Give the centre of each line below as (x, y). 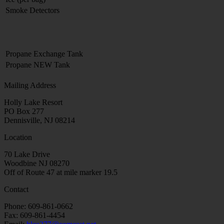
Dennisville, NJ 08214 (39, 120)
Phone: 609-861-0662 (38, 206)
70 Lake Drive (27, 154)
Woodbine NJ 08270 (37, 163)
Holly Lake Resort (33, 102)
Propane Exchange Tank (44, 54)
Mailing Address (30, 85)
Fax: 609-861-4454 (34, 215)
